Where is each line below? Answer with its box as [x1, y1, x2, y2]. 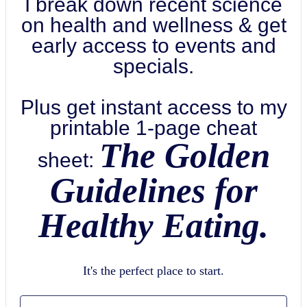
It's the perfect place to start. [83, 264, 224, 278]
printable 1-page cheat [50, 116, 257, 140]
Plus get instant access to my [20, 96, 287, 119]
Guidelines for [49, 171, 258, 210]
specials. [113, 55, 194, 78]
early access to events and [31, 34, 276, 58]
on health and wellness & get [21, 14, 286, 37]
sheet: [37, 149, 99, 172]
